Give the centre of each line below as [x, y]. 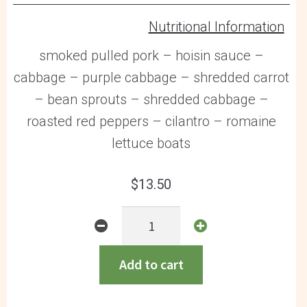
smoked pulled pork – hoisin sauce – [151, 55]
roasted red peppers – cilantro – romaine [151, 121]
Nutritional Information [216, 27]
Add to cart [151, 265]
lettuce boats [151, 143]
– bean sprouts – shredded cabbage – [151, 99]
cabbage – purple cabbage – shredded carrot [151, 77]
